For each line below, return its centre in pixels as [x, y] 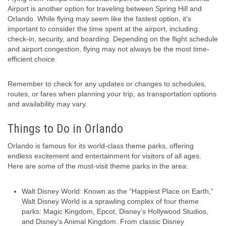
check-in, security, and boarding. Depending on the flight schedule [113, 39]
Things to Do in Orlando [65, 129]
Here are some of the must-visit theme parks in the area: [98, 166]
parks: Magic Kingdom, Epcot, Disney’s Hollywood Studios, [115, 212]
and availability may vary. [47, 104]
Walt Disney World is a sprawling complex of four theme [110, 202]
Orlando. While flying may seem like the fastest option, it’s [99, 19]
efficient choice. [32, 59]
